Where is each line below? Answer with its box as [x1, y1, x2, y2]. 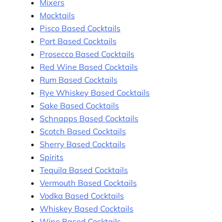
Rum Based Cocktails [40, 74, 118, 85]
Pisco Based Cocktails [40, 23, 121, 33]
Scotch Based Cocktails [40, 126, 126, 136]
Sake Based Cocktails [40, 100, 119, 111]
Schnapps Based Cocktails [40, 113, 139, 123]
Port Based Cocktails [40, 36, 117, 46]
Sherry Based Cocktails [40, 139, 126, 149]
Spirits [40, 152, 64, 162]
